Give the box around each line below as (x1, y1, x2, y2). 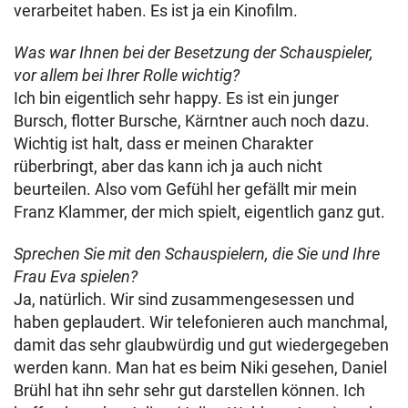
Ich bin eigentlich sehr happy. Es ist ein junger (14, 88, 339, 107)
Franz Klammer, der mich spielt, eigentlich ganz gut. (14, 202, 385, 221)
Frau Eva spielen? (14, 267, 138, 286)
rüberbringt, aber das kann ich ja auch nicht (14, 157, 322, 176)
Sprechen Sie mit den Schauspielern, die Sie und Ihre (14, 244, 380, 263)
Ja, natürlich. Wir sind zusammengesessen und (14, 290, 354, 309)
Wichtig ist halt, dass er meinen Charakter (14, 134, 313, 153)
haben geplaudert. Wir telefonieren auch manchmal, (14, 312, 388, 331)
